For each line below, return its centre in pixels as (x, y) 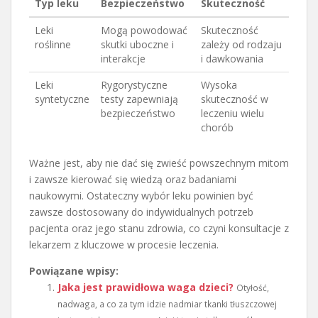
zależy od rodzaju (241, 44)
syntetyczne (62, 99)
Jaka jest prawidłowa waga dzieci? (146, 287)
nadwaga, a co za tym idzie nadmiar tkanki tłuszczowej (167, 303)
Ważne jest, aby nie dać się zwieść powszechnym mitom (159, 163)
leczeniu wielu (232, 113)
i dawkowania (232, 58)
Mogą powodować (144, 30)
